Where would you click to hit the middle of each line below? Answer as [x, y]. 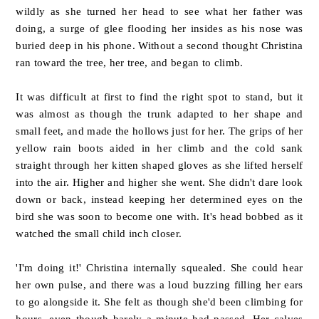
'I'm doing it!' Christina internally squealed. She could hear [159, 268]
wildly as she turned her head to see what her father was [159, 11]
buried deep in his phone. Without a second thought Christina [159, 46]
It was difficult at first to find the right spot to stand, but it [159, 97]
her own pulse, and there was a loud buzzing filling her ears [159, 285]
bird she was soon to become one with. [109, 216]
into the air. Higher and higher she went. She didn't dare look [159, 182]
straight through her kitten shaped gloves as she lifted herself [159, 165]
